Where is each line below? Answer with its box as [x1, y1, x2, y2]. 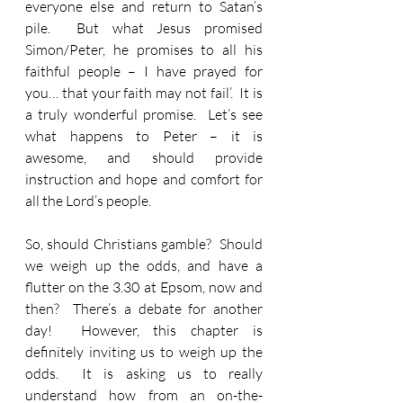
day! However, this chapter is [25, 321, 263, 339]
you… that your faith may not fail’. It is [25, 84, 263, 102]
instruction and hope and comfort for [25, 170, 263, 188]
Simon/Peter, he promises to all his [25, 40, 263, 58]
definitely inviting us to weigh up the [25, 343, 263, 361]
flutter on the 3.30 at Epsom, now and [25, 278, 263, 296]
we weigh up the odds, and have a [25, 256, 263, 274]
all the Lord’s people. [25, 192, 151, 210]
